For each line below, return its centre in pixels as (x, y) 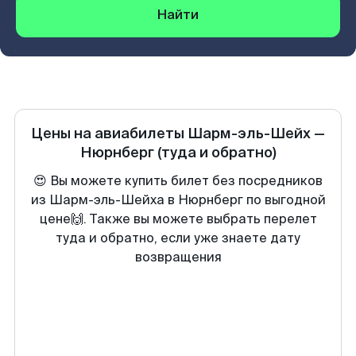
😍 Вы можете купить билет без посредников (178, 181)
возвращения (178, 257)
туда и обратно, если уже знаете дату (178, 238)
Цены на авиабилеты (109, 133)
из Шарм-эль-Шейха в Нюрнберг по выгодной (178, 200)
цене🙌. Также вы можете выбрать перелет (178, 219)
